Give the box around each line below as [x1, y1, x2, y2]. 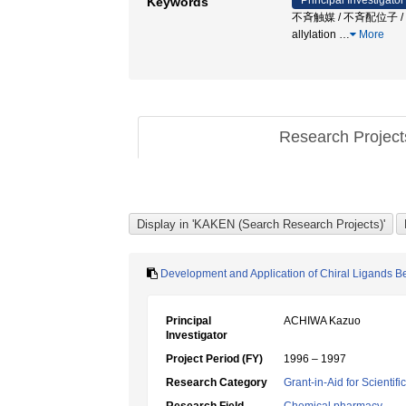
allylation [292, 28, 339, 41]
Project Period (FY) [166, 353, 263, 365]
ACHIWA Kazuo [284, 314, 361, 327]
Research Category [166, 376, 267, 389]
